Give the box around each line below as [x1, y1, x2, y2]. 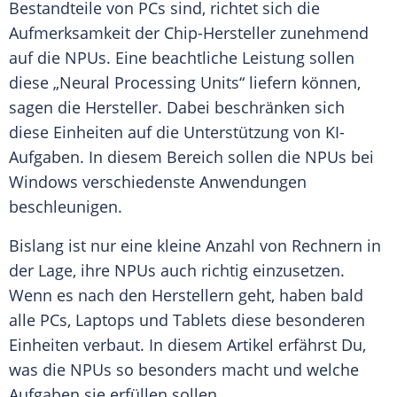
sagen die [9, 97, 85, 119]
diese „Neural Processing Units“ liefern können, [9, 72, 361, 94]
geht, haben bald [234, 284, 363, 307]
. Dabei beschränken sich [158, 97, 345, 119]
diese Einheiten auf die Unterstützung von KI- [9, 121, 345, 144]
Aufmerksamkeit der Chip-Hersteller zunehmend [9, 22, 369, 44]
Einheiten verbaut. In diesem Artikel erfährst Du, [9, 334, 366, 356]
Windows [9, 171, 78, 193]
